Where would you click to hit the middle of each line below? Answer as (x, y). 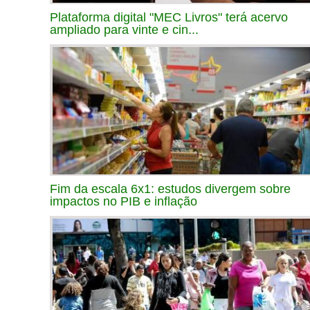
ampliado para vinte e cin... (124, 29)
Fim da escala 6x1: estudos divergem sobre (170, 189)
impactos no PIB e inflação (124, 201)
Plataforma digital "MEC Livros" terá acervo (169, 17)
